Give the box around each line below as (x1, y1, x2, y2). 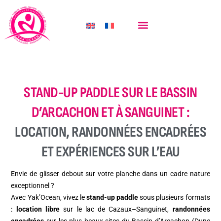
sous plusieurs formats (138, 193, 210, 202)
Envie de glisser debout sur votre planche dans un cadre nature (11, 170, 210, 178)
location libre (16, 205, 60, 214)
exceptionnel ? (11, 182, 55, 190)
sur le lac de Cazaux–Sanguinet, (59, 205, 173, 214)
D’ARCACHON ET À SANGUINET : (31, 103, 190, 121)
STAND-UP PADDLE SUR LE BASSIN (24, 83, 197, 102)
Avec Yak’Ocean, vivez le (11, 193, 86, 202)
